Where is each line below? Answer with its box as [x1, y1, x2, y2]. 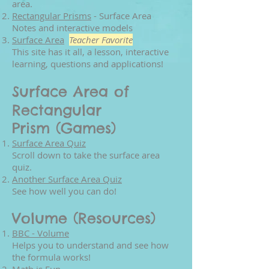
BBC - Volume [12, 227, 69, 239]
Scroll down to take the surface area [12, 149, 160, 161]
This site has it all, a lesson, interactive [12, 46, 169, 58]
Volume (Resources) [12, 209, 156, 227]
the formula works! [12, 251, 91, 263]
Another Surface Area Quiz [12, 173, 122, 185]
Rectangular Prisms [12, 10, 91, 22]
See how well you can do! [12, 185, 116, 197]
